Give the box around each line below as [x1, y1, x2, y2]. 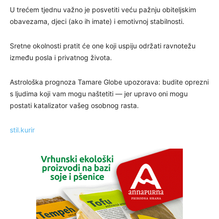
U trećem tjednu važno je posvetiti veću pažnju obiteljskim [10, 5, 196, 14]
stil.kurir [10, 125, 35, 134]
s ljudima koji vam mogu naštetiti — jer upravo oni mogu [10, 89, 188, 98]
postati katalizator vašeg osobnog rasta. [10, 101, 139, 109]
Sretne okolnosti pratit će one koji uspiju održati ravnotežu [10, 41, 196, 50]
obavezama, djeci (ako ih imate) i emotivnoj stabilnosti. [10, 17, 184, 25]
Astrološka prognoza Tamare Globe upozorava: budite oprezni [10, 77, 209, 86]
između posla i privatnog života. [10, 53, 112, 62]
